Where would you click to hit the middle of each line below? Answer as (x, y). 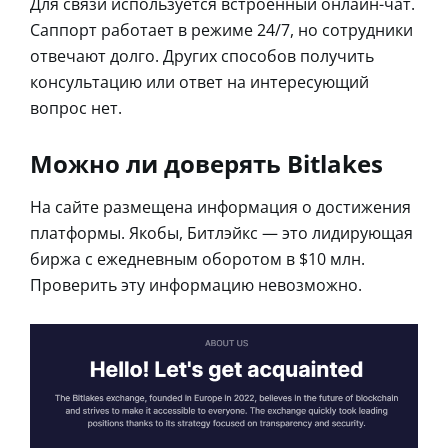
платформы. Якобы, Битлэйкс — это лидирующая (221, 232)
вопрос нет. (76, 107)
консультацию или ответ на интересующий (199, 81)
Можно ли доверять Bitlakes (206, 163)
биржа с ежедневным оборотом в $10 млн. (197, 258)
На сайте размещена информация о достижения (220, 206)
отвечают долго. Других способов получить (202, 55)
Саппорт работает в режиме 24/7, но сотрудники (221, 29)
